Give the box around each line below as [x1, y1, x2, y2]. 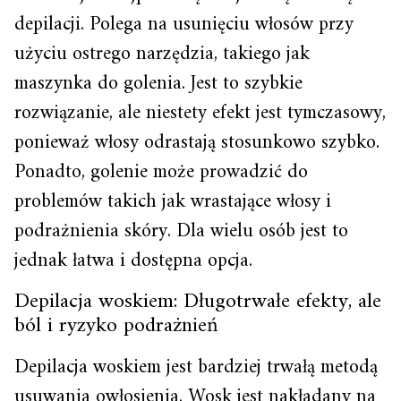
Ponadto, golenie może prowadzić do [14, 155, 308, 190]
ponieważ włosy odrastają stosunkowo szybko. [14, 125, 380, 160]
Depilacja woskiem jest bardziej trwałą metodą [14, 350, 378, 385]
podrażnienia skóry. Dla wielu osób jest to [14, 214, 348, 249]
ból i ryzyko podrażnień [14, 307, 218, 345]
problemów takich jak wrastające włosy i [14, 184, 331, 219]
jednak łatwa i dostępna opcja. [14, 243, 252, 278]
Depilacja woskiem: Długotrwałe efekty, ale [14, 283, 381, 320]
